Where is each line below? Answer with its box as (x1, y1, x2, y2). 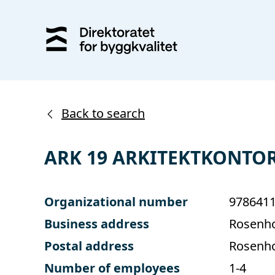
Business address (44, 215, 149, 232)
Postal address (44, 237, 134, 254)
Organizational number (44, 193, 188, 210)
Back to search (61, 104, 145, 122)
